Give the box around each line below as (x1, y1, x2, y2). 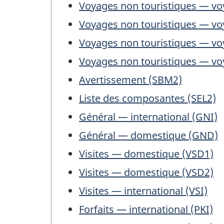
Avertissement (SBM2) (79, 73, 182, 87)
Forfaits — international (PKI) (79, 202, 213, 216)
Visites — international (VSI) (79, 184, 207, 198)
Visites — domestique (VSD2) (79, 165, 213, 179)
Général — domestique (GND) (79, 128, 218, 142)
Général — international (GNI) (79, 110, 217, 124)
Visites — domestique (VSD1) (79, 147, 213, 161)
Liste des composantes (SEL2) (79, 91, 216, 105)
